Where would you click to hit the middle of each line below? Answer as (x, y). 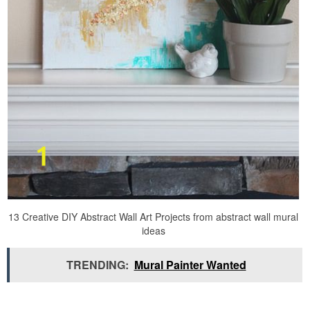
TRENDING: (97, 264)
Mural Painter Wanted (190, 264)
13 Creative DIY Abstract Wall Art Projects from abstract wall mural (153, 216)
